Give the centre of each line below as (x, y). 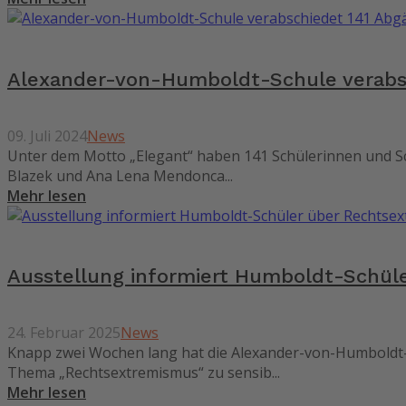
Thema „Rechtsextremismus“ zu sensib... (144, 373)
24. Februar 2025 (64, 333)
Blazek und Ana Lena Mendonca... (120, 175)
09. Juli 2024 (47, 135)
